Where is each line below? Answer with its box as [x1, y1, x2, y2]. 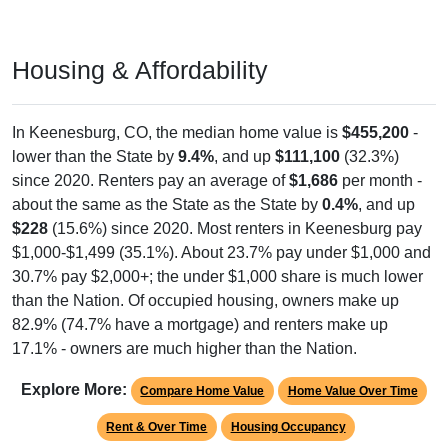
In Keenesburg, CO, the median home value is [12, 124, 342, 142]
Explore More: [20, 381, 127, 399]
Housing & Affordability [12, 56, 268, 85]
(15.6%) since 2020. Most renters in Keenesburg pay [48, 220, 422, 238]
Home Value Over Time [287, 384, 418, 399]
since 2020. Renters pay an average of [12, 172, 289, 190]
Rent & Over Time [106, 420, 208, 435]
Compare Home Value [140, 384, 265, 399]
